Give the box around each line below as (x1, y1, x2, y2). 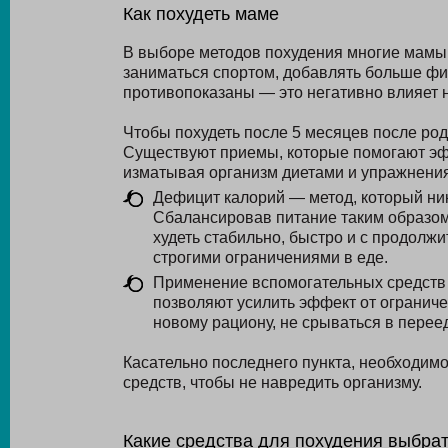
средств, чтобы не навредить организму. (122, 374, 422, 391)
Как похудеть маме (122, 4, 279, 24)
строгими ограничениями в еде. (152, 249, 388, 266)
